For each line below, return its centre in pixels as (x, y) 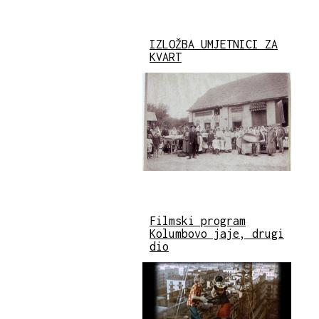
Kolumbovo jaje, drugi (217, 234)
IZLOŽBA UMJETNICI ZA (214, 45)
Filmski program (198, 221)
